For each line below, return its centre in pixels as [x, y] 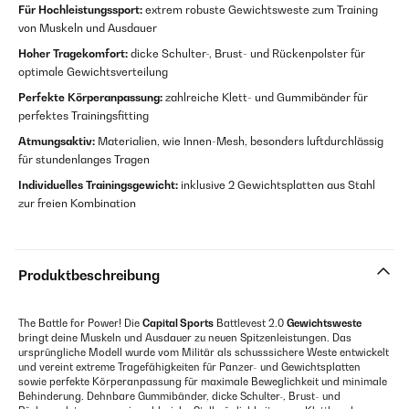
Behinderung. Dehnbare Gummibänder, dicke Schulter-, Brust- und [179, 396]
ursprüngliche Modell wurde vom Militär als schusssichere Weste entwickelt [204, 352]
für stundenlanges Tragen [84, 159]
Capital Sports [178, 323]
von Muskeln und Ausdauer [88, 28]
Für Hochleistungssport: [80, 10]
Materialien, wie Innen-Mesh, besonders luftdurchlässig [239, 141]
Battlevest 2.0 [250, 323]
